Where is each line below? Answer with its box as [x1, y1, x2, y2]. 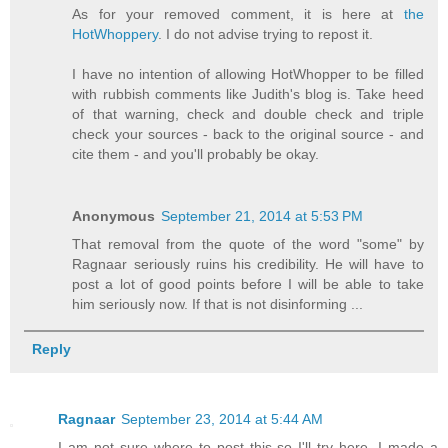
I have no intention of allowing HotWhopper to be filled [72, 65, 424, 82]
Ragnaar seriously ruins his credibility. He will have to [72, 255, 424, 272]
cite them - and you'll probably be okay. [72, 145, 320, 162]
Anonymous [72, 207, 156, 224]
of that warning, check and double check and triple [72, 105, 424, 122]
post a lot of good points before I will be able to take [72, 275, 424, 292]
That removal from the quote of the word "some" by [72, 235, 424, 252]
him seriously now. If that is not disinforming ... [72, 295, 364, 312]
